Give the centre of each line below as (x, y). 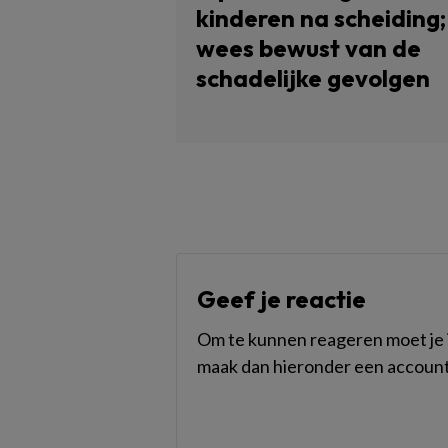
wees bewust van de (308, 48)
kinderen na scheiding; (321, 18)
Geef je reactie (281, 299)
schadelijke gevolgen (313, 78)
